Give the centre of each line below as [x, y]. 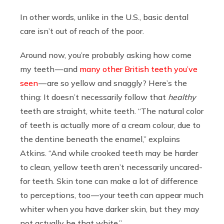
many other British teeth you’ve [138, 69]
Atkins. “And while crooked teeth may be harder [109, 153]
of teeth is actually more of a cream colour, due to [110, 125]
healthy [182, 97]
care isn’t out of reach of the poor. [82, 31]
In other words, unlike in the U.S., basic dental [104, 17]
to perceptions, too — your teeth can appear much [112, 195]
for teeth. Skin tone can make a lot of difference [109, 181]
